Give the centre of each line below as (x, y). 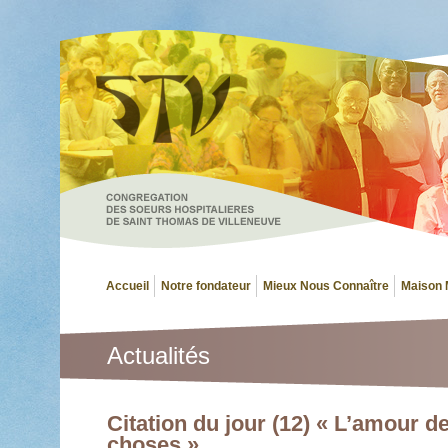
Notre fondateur (206, 286)
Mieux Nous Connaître (326, 286)
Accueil (127, 286)
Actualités (158, 355)
